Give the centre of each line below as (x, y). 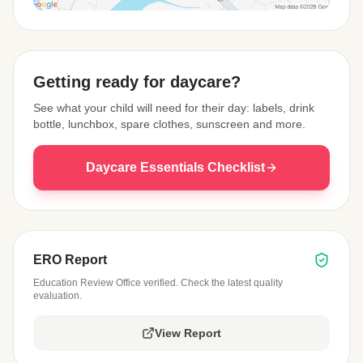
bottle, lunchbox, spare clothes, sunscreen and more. (169, 124)
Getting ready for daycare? (137, 82)
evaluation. (58, 296)
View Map (65, 21)
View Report (188, 333)
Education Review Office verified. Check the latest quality (158, 283)
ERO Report (70, 260)
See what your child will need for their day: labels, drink (174, 108)
